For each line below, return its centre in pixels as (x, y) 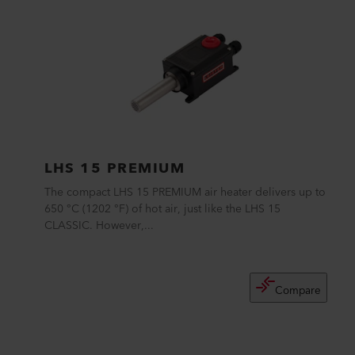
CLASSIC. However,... (99, 226)
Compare (298, 291)
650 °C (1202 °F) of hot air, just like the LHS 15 (162, 209)
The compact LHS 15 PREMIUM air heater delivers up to (185, 193)
